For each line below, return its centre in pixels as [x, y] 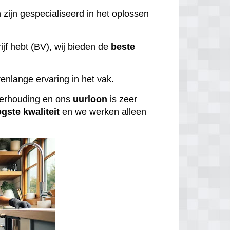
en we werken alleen [103, 112]
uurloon [90, 99]
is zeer [122, 99]
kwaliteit [42, 112]
